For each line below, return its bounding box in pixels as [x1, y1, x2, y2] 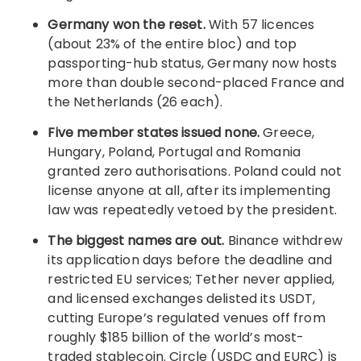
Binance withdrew [227, 231, 342, 250]
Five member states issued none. [48, 123, 263, 142]
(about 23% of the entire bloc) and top [48, 35, 297, 53]
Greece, [263, 123, 315, 142]
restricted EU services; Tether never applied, [48, 270, 335, 288]
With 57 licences [208, 15, 315, 34]
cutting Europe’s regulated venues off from [48, 309, 326, 327]
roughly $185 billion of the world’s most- [48, 328, 305, 346]
